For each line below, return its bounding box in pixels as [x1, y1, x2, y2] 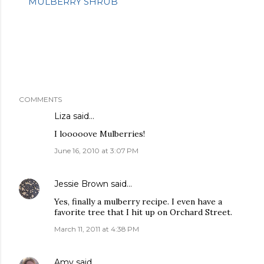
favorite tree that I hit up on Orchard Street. [54, 206, 232, 217]
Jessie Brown [54, 178, 108, 189]
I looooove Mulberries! [54, 128, 145, 139]
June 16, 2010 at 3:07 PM [54, 146, 138, 155]
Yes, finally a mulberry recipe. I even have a [54, 196, 222, 207]
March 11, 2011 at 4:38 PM [54, 224, 139, 233]
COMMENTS [19, 94, 62, 104]
